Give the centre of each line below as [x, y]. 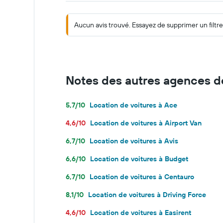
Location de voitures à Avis [134, 141]
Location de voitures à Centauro [142, 177]
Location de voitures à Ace [133, 105]
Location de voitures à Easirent [141, 213]
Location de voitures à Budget [139, 159]
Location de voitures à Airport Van [146, 123]
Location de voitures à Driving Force [147, 195]
